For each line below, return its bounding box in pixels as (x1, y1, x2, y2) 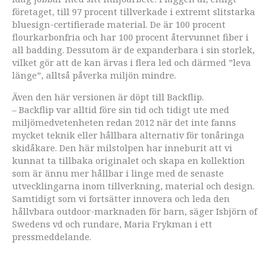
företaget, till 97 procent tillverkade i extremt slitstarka (12, 5, 255, 18)
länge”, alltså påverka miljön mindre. (12, 68, 176, 81)
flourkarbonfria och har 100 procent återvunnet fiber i (12, 30, 249, 43)
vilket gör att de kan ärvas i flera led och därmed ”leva (12, 56, 251, 68)
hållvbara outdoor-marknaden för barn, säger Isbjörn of (12, 204, 257, 217)
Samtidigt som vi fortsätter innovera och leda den (12, 192, 230, 204)
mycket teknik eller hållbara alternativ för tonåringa (12, 128, 244, 141)
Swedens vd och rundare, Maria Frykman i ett (12, 217, 212, 230)
